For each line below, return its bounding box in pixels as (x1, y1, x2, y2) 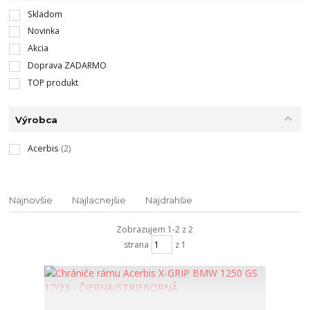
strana (123, 238, 149, 250)
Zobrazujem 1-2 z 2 (116, 224, 194, 236)
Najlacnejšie (72, 194, 127, 206)
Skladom (27, 8, 62, 20)
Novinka (27, 25, 60, 37)
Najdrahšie (145, 194, 193, 206)
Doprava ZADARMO (27, 59, 107, 71)
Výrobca (15, 113, 57, 125)
